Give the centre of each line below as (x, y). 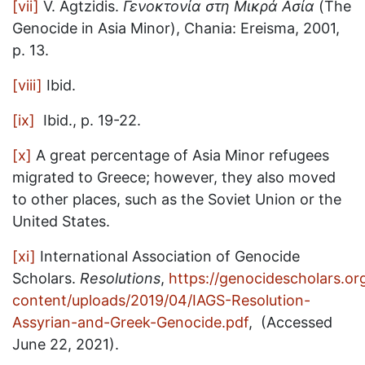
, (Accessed (290, 322)
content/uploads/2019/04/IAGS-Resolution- (161, 300)
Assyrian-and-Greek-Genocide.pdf (130, 322)
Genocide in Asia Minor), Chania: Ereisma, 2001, (176, 28)
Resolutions (120, 278)
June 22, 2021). (68, 344)
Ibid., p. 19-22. (88, 120)
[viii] (27, 85)
